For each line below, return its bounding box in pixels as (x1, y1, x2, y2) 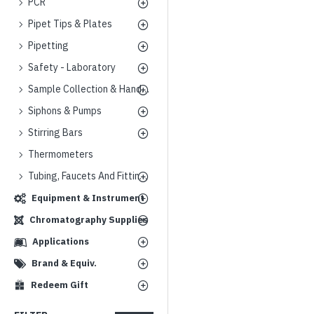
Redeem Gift (31, 279, 88, 291)
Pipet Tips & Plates (28, 18, 112, 30)
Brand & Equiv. (32, 257, 97, 269)
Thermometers (28, 148, 93, 161)
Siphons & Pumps (28, 104, 102, 117)
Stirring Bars (28, 126, 83, 139)
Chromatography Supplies (29, 214, 148, 226)
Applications (32, 235, 89, 247)
